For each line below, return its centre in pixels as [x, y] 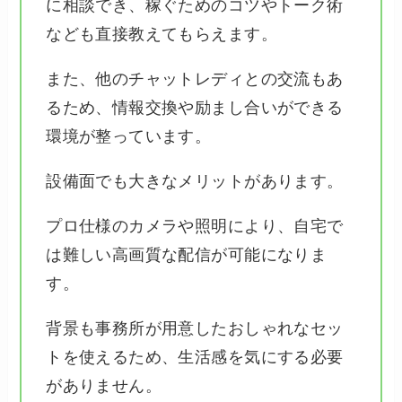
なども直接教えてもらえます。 [162, 35]
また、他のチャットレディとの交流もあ [195, 79]
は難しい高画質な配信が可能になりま [187, 254]
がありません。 [104, 385]
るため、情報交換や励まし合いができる [195, 108]
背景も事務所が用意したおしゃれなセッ [195, 328]
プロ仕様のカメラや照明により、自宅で [195, 226]
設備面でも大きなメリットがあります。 [195, 181]
